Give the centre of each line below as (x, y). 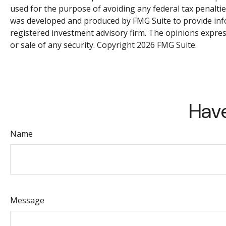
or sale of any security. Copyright (73, 45)
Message (27, 201)
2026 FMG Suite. (167, 45)
